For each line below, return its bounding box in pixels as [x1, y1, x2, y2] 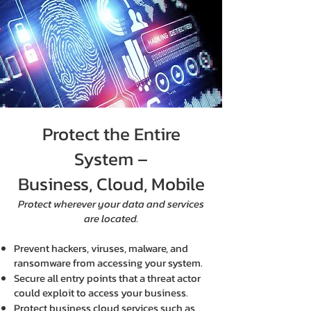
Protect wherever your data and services [18, 196, 204, 212]
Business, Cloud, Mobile [17, 170, 205, 197]
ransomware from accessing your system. [14, 255, 203, 271]
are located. [83, 210, 139, 226]
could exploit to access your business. [14, 285, 188, 301]
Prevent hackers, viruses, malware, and [14, 240, 188, 256]
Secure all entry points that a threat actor [14, 270, 201, 286]
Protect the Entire [42, 120, 180, 147]
